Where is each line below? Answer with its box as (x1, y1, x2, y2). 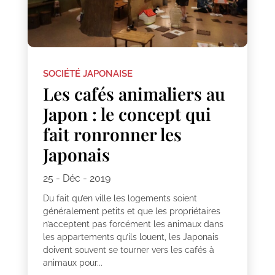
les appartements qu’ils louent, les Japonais (42, 232, 219, 242)
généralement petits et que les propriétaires (42, 206, 220, 217)
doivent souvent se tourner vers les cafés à (42, 245, 214, 255)
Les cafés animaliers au (42, 82, 225, 106)
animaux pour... (42, 258, 103, 268)
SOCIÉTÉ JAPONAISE (42, 68, 133, 80)
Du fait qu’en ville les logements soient (42, 193, 197, 204)
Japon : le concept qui (42, 103, 211, 126)
